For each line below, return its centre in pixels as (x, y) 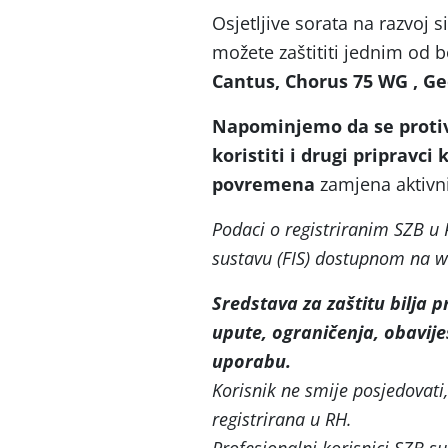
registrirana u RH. (282, 419)
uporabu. (251, 361)
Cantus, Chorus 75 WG (310, 81)
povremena (266, 184)
